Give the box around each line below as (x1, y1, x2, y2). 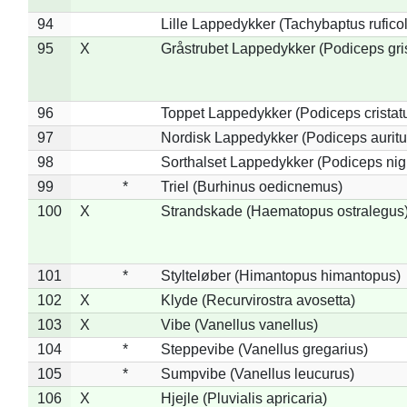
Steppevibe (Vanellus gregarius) (160, 341, 368, 357)
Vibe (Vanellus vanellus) (160, 316, 318, 333)
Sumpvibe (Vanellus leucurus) (160, 365, 354, 382)
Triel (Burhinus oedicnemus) (160, 178, 342, 194)
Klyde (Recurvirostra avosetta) (160, 292, 355, 308)
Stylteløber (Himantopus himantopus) (160, 267, 401, 283)
